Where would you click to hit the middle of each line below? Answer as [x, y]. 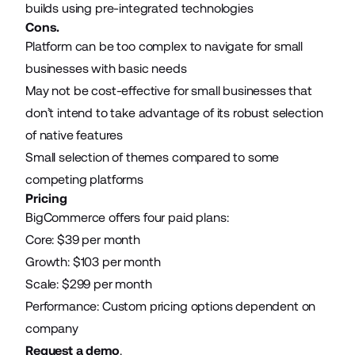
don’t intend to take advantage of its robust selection [174, 113]
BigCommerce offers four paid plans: [127, 217]
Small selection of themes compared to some [153, 157]
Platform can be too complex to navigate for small [164, 46]
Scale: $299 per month [89, 284]
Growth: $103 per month [93, 261]
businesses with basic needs [106, 68]
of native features [74, 135]
